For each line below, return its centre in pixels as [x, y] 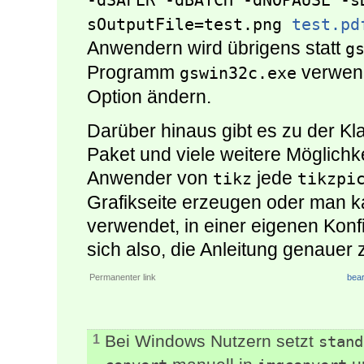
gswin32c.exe [238, 74]
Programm [133, 73]
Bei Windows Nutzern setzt [212, 341]
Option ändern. [149, 97]
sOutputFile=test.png [189, 25]
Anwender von [150, 178]
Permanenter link [123, 277]
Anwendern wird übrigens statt [216, 48]
